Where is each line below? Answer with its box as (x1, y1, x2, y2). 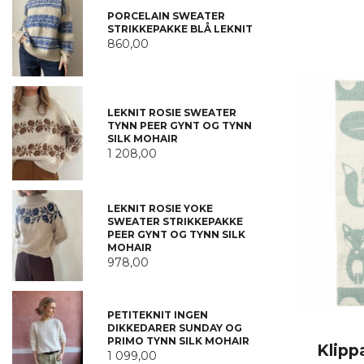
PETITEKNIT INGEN (106, 308, 208, 321)
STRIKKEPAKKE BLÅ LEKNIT (106, 22, 253, 35)
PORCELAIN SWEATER (106, 9, 225, 22)
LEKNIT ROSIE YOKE (106, 201, 213, 214)
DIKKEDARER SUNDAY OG (106, 321, 242, 334)
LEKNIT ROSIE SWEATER (106, 106, 236, 119)
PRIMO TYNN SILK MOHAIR (106, 334, 249, 347)
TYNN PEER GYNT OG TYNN (106, 119, 252, 132)
